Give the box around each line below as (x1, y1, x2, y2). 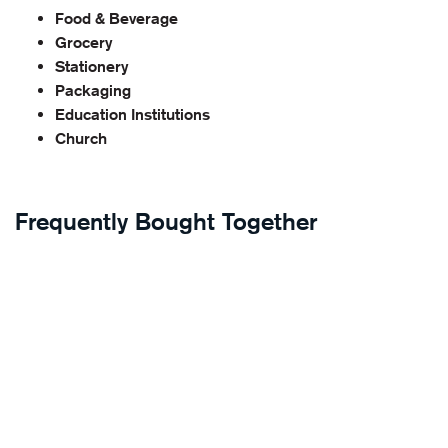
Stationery (55, 56, 128, 76)
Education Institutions (55, 104, 210, 124)
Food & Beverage (55, 8, 178, 28)
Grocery (55, 32, 112, 52)
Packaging (55, 80, 131, 100)
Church (55, 128, 107, 148)
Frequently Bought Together (15, 206, 317, 235)
